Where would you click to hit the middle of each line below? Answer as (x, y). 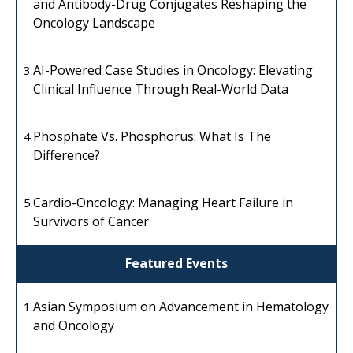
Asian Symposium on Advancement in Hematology (181, 306)
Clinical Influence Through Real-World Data (161, 89)
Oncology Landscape (94, 23)
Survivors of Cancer (91, 222)
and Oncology (74, 325)
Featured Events (176, 263)
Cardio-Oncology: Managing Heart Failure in (163, 203)
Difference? (67, 156)
